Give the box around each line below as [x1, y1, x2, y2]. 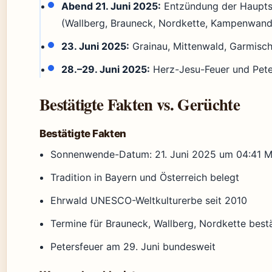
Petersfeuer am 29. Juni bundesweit [50, 240, 216, 253]
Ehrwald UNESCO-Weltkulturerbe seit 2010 [50, 194, 248, 207]
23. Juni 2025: [61, 40, 129, 53]
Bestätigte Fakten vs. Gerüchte [39, 92, 240, 117]
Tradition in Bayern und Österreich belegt [50, 171, 240, 184]
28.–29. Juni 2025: [61, 63, 150, 76]
